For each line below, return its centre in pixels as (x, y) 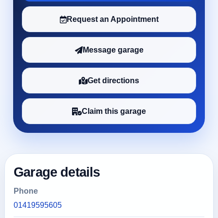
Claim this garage (114, 111)
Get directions (113, 81)
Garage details (57, 172)
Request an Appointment (112, 19)
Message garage (113, 50)
